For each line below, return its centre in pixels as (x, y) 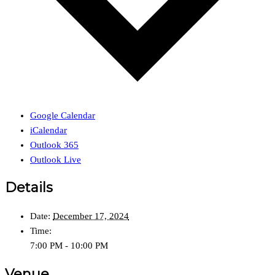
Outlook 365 (54, 145)
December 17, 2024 (91, 216)
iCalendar (48, 130)
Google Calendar (63, 115)
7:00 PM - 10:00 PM (69, 246)
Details (29, 188)
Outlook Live (56, 159)
